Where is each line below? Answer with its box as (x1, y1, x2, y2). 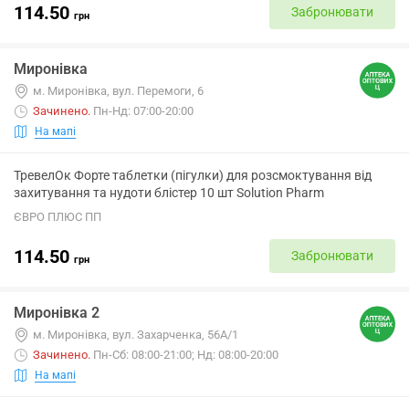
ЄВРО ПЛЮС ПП (14, 210, 101, 224)
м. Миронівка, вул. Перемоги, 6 (33, 84, 204, 98)
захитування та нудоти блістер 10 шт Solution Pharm (14, 185, 324, 200)
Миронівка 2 (14, 304, 100, 321)
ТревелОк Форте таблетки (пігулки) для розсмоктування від (14, 168, 372, 183)
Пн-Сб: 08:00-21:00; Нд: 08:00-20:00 (93, 348, 278, 362)
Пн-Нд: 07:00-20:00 (93, 104, 194, 118)
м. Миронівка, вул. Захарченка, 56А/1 (33, 328, 238, 341)
